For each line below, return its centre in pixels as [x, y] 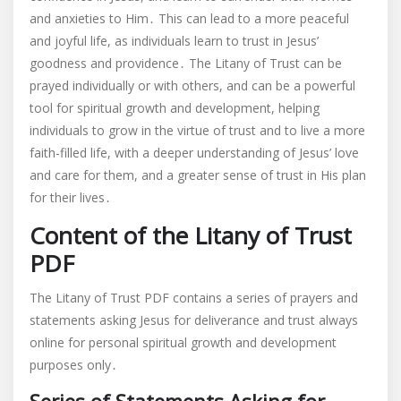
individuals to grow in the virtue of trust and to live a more [197, 130]
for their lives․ [70, 197]
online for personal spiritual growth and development [183, 342]
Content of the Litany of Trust [191, 235]
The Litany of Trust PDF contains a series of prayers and [194, 298]
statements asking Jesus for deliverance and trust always [194, 320]
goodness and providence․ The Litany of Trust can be [186, 63]
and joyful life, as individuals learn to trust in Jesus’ [174, 41]
